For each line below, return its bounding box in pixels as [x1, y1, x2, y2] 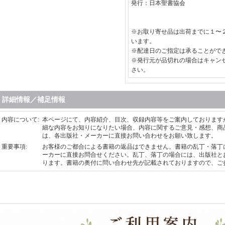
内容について [2, 116, 38, 123]
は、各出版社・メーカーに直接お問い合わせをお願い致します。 [42, 132, 217, 139]
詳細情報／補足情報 [2, 96, 65, 103]
